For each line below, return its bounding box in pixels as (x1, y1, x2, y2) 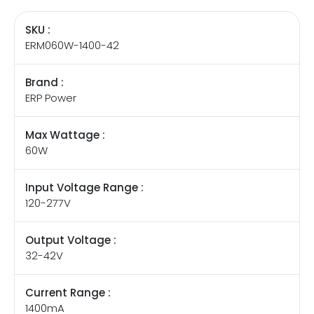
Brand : (25, 75, 64, 90)
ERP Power (25, 90, 76, 106)
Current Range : (25, 285, 111, 301)
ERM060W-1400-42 (25, 38, 119, 53)
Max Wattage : (25, 128, 105, 143)
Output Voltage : (25, 233, 116, 248)
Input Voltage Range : (25, 180, 144, 196)
